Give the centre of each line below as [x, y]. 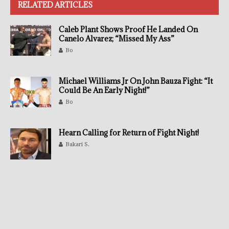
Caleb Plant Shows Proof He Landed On [128, 30]
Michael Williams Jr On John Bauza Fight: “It [136, 81]
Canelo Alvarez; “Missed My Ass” [117, 39]
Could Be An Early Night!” [104, 90]
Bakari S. [77, 145]
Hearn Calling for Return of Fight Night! [129, 133]
